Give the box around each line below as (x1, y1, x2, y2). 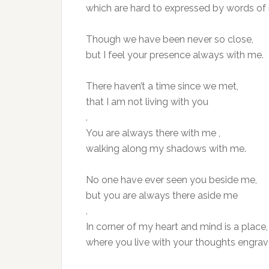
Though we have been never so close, (86, 34, 253, 45)
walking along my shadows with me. (86, 143, 246, 154)
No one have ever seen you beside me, (86, 174, 257, 186)
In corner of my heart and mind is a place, (86, 221, 268, 232)
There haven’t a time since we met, (86, 80, 238, 92)
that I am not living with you (86, 96, 208, 107)
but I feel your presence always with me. (86, 49, 264, 61)
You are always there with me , (86, 127, 220, 139)
